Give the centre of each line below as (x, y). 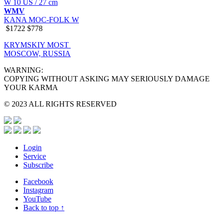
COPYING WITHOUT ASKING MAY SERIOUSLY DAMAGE (107, 78)
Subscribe (38, 165)
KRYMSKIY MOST (37, 45)
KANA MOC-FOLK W (41, 19)
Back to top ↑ (44, 207)
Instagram (38, 190)
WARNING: (23, 70)
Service (35, 156)
